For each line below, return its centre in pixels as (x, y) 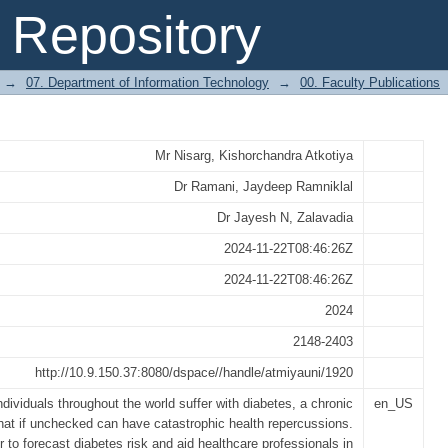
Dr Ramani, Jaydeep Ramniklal (263, 186)
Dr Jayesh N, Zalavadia (285, 217)
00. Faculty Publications (370, 82)
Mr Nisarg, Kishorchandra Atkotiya (254, 155)
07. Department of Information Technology (147, 82)
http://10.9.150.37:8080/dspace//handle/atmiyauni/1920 (194, 372)
